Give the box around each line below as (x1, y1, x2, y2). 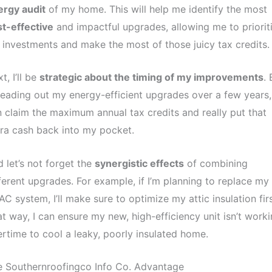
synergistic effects (94, 157, 184, 169)
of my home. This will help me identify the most (45, 2, 267, 15)
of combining (183, 157, 248, 169)
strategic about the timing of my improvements (39, 71, 263, 84)
